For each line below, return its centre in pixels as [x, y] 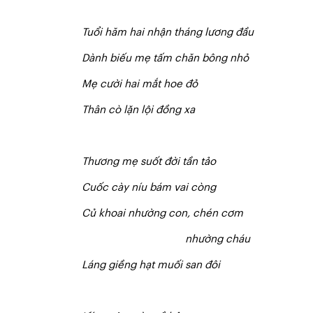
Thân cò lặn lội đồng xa [138, 110]
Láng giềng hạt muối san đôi [151, 265]
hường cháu [221, 239]
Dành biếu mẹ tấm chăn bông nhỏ [165, 58]
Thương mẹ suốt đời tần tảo [149, 162]
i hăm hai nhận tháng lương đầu [176, 32]
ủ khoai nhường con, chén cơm [166, 213]
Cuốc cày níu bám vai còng [149, 188]
